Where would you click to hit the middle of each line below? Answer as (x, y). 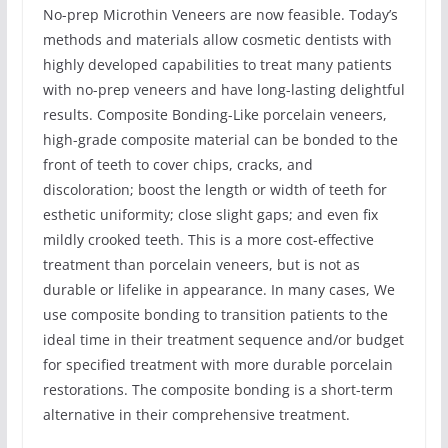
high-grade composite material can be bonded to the (220, 139)
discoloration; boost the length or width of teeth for (214, 189)
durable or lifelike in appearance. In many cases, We (218, 289)
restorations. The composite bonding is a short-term (217, 389)
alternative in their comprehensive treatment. (196, 414)
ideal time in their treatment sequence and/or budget (223, 339)
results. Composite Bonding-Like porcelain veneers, (214, 114)
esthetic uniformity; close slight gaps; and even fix (210, 214)
